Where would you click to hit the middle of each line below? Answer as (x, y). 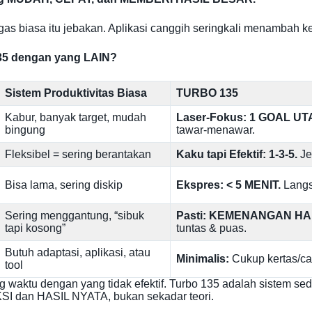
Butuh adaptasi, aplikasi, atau (78, 252)
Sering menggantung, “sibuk (75, 216)
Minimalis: (203, 259)
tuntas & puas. (211, 228)
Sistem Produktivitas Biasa (76, 93)
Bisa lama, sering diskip (64, 185)
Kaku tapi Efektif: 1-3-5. (237, 154)
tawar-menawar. (216, 130)
